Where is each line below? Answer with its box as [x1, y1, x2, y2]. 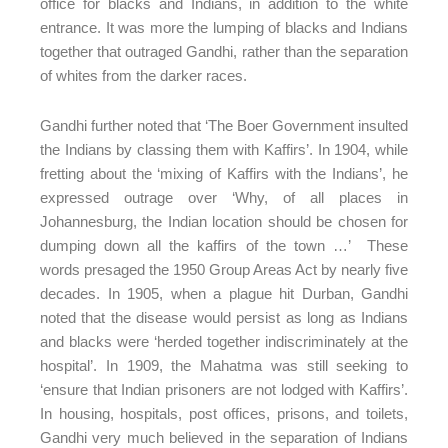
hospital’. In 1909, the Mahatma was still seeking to [40, 356, 408, 374]
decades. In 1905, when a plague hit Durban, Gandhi [40, 284, 408, 302]
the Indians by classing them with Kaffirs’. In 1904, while [40, 140, 408, 158]
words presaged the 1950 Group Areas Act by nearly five [40, 260, 408, 278]
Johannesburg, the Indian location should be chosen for [40, 212, 408, 230]
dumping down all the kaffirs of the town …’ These [40, 236, 408, 254]
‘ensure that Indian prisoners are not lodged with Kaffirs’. [40, 380, 408, 398]
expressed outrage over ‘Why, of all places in [40, 188, 408, 206]
